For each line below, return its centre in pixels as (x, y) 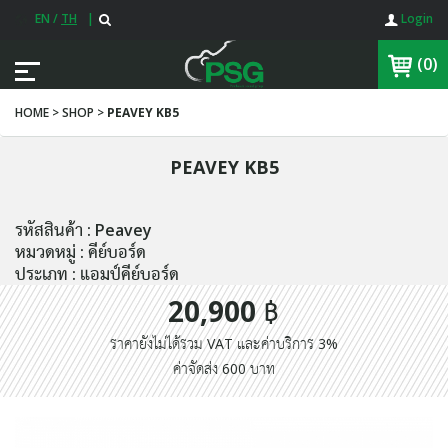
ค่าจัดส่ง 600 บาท (224, 368)
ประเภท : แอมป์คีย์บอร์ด (97, 274)
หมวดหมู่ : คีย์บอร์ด (80, 252)
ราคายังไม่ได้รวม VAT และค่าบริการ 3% (224, 343)
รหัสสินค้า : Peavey (83, 230)
